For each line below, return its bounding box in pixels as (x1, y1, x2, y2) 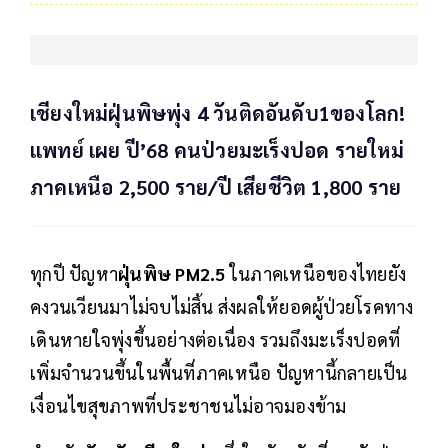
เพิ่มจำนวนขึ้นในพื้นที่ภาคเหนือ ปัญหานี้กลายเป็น (30, 361, 408, 385)
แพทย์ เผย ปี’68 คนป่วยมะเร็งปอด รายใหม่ (30, 137, 404, 164)
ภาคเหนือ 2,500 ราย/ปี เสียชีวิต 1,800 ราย (30, 174, 402, 201)
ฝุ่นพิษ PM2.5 (118, 262, 230, 286)
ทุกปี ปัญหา (30, 262, 118, 286)
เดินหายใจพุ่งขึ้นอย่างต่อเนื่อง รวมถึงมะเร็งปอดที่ (30, 328, 401, 352)
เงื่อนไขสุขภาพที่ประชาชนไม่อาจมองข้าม (30, 394, 347, 418)
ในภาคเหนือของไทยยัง (229, 262, 406, 286)
